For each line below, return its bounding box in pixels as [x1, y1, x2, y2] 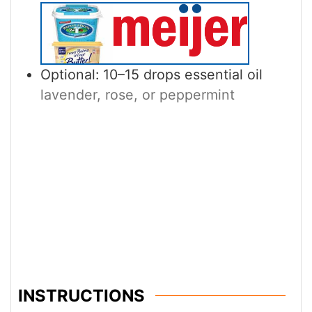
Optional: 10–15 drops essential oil [40, 66, 263, 84]
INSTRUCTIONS [18, 285, 145, 306]
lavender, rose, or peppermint [40, 86, 235, 104]
